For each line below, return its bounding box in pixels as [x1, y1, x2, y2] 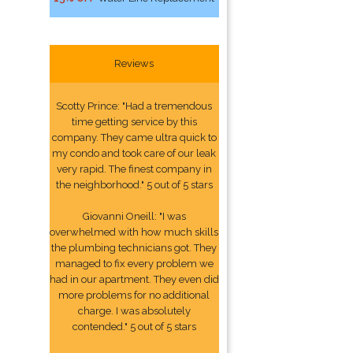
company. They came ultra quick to [51, 132, 217, 143]
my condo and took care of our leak [52, 147, 217, 159]
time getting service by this [71, 116, 197, 128]
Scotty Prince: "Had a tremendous [56, 100, 213, 112]
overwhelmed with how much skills [50, 226, 219, 238]
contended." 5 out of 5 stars [72, 321, 196, 333]
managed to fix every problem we [54, 258, 214, 269]
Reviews [114, 58, 154, 69]
